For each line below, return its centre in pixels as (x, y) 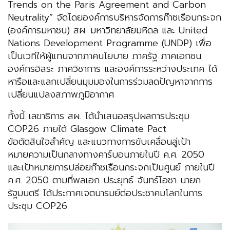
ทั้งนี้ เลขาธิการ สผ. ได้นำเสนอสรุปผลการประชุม (99, 116)
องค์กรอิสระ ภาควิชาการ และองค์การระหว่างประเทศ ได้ (112, 69)
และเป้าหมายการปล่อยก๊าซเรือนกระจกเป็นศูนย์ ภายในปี (111, 168)
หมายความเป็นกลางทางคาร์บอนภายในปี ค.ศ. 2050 (106, 155)
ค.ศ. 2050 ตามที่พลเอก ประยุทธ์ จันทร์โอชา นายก (104, 180)
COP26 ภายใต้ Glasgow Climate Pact (87, 129)
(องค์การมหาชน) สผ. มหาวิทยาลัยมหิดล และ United (108, 31)
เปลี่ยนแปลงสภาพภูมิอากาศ (61, 95)
